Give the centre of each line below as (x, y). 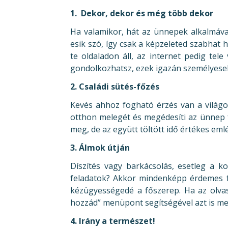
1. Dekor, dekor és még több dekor (142, 13)
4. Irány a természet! (113, 221)
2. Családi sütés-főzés (115, 87)
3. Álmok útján (100, 148)
